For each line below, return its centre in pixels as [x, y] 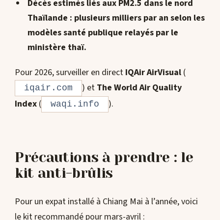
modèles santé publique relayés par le [103, 32]
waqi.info [75, 104]
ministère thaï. [57, 47]
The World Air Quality [139, 88]
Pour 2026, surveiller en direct [70, 73]
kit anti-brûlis [64, 173]
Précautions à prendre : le [104, 157]
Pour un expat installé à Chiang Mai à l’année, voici [106, 201]
